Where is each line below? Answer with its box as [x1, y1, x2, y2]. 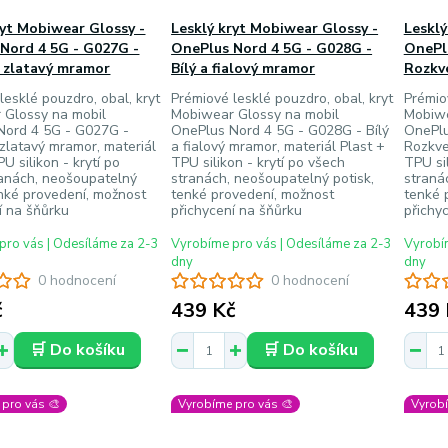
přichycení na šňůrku [171, 201, 303, 220]
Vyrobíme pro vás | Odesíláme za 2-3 [171, 235, 393, 253]
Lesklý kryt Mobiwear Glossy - [171, 19, 379, 38]
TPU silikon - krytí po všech [171, 153, 346, 172]
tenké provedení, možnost [171, 185, 335, 204]
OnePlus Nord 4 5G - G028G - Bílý [171, 121, 390, 140]
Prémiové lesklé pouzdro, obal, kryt [171, 89, 394, 108]
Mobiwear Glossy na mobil [171, 105, 340, 124]
